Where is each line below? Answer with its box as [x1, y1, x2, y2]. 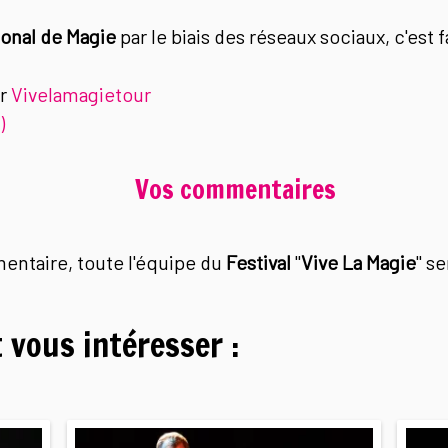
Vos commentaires [135, 171, 336, 209]
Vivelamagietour [10, 81, 151, 106]
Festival [225, 250, 291, 275]
